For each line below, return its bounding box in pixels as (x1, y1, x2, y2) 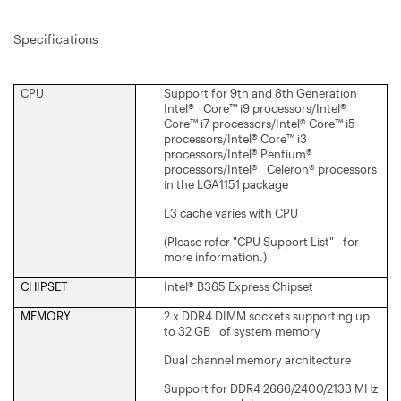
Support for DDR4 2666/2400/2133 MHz (164, 380, 378, 396)
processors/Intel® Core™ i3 (164, 131, 307, 146)
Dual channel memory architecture (164, 352, 351, 367)
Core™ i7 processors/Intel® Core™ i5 (164, 115, 362, 131)
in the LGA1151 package (164, 176, 288, 192)
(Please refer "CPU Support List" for (164, 234, 359, 249)
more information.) (164, 249, 267, 264)
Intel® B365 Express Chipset (164, 278, 313, 294)
